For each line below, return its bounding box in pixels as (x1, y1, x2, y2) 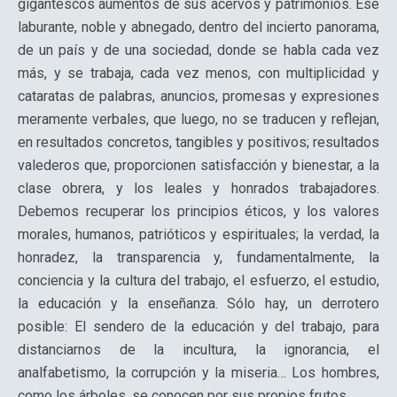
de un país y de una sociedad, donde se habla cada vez (18, 42, 379, 59)
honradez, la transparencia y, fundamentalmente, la (18, 249, 379, 267)
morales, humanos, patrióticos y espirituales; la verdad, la (18, 226, 379, 244)
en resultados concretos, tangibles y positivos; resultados (18, 134, 379, 152)
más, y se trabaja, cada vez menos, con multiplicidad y (18, 65, 379, 82)
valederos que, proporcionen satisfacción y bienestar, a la (18, 157, 379, 175)
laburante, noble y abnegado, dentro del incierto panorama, (18, 19, 379, 36)
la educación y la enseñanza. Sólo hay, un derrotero (18, 295, 379, 313)
